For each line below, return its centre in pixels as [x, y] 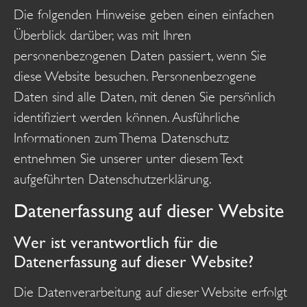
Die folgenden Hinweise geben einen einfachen [144, 15]
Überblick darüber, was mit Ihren [102, 35]
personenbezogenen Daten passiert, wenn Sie [140, 56]
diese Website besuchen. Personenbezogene [135, 76]
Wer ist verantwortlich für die [116, 243]
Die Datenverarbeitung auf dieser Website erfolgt [150, 293]
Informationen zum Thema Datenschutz [121, 138]
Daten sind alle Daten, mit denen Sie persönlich [145, 97]
